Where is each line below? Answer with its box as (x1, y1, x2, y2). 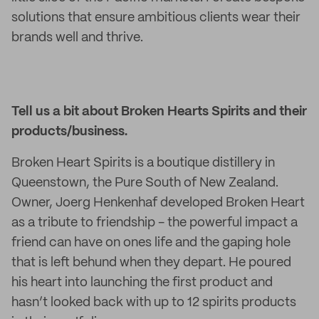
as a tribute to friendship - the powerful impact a (11, 216, 298, 229)
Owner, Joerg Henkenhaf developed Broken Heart (11, 197, 305, 209)
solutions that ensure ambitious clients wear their (11, 11, 300, 24)
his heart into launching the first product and (11, 276, 273, 289)
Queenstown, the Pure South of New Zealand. (11, 177, 278, 189)
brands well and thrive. (11, 31, 143, 44)
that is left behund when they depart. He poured (11, 256, 291, 269)
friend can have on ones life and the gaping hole (11, 236, 291, 249)
